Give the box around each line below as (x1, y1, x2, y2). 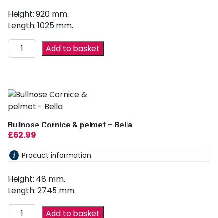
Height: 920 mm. (8, 8, 69, 19)
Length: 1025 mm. (8, 19, 73, 31)
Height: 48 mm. (8, 173, 65, 185)
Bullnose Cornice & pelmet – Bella (8, 120, 132, 129)
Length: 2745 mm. (8, 185, 76, 197)
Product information (22, 150, 91, 160)
